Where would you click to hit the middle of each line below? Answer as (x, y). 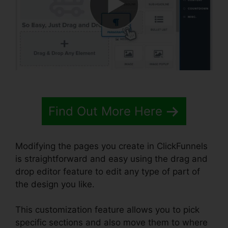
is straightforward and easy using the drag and (111, 159)
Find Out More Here (105, 111)
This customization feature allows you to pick (107, 210)
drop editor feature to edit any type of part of (108, 171)
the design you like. (55, 184)
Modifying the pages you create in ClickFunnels (111, 146)
